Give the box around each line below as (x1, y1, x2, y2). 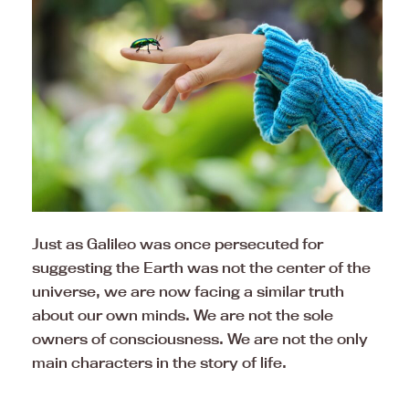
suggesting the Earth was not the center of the (32, 257, 371, 277)
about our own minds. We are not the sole (32, 305, 333, 324)
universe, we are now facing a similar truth (32, 281, 344, 300)
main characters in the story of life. (32, 352, 287, 372)
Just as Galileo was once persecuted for (32, 234, 323, 253)
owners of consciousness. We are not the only (32, 329, 368, 348)
